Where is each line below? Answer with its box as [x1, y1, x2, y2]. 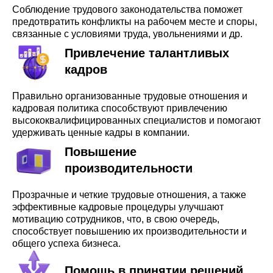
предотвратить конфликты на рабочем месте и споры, [12, 16, 257, 27]
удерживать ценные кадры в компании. [12, 127, 190, 138]
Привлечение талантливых [65, 46, 229, 60]
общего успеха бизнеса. [12, 238, 121, 249]
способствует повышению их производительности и [12, 226, 247, 236]
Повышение [65, 145, 136, 158]
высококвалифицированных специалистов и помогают [12, 115, 261, 126]
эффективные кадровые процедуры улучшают [12, 202, 224, 212]
